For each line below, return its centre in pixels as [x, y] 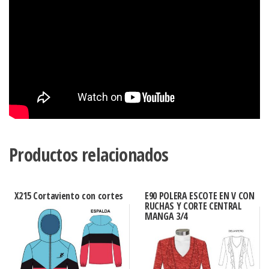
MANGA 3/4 [166, 216]
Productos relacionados [89, 155]
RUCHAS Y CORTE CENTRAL [193, 206]
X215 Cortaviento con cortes [68, 196]
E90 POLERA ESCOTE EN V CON [199, 196]
